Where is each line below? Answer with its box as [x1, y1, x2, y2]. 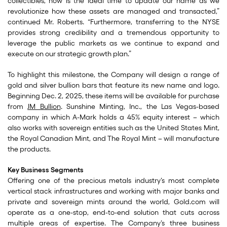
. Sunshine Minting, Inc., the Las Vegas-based [60, 102, 219, 111]
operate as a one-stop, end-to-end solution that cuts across [8, 208, 219, 217]
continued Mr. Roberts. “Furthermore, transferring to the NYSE [8, 18, 219, 26]
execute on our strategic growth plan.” [8, 50, 131, 58]
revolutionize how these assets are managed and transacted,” [8, 7, 219, 16]
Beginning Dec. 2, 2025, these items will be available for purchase [8, 92, 219, 100]
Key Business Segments [8, 166, 84, 174]
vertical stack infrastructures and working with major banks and [8, 187, 219, 196]
